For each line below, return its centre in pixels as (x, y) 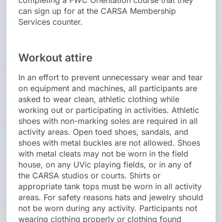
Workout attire (56, 58)
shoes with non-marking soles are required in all (108, 121)
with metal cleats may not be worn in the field (104, 154)
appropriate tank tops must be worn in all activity (110, 187)
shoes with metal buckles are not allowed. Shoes (110, 143)
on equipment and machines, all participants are (108, 88)
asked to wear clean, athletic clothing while (99, 99)
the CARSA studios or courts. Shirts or (90, 176)
